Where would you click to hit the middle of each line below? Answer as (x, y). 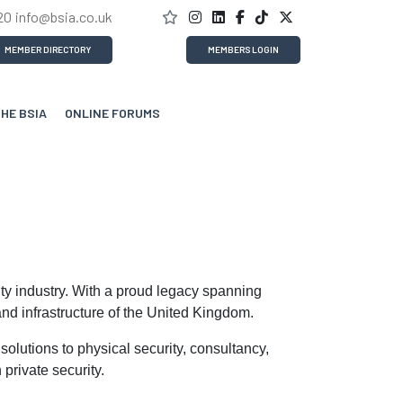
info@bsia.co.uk (63, 17)
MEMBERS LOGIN (243, 49)
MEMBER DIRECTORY (47, 49)
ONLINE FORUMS (112, 113)
